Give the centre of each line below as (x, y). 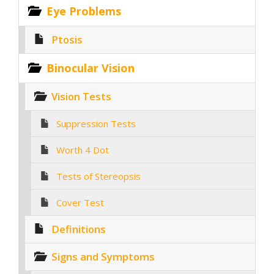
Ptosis (67, 39)
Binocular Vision (91, 68)
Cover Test (80, 202)
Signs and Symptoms (103, 256)
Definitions (79, 229)
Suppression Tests (96, 123)
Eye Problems (84, 11)
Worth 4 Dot (83, 150)
